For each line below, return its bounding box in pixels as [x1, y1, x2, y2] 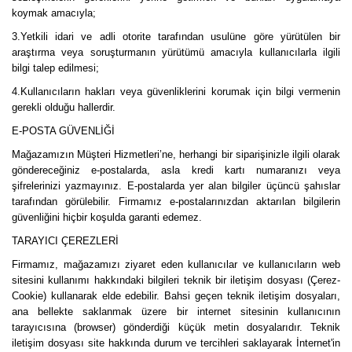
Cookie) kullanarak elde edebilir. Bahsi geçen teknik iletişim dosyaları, [12, 290, 340, 302]
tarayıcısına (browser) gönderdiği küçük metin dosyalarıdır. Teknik [12, 321, 340, 333]
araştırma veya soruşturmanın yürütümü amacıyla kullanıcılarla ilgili [12, 46, 340, 58]
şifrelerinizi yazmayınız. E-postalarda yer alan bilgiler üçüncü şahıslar [12, 180, 340, 192]
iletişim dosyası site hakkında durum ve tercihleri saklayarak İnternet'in [12, 337, 340, 349]
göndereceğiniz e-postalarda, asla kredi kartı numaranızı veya [12, 164, 340, 176]
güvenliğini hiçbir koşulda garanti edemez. [12, 211, 202, 223]
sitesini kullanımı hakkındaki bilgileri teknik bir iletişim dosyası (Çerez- [12, 274, 340, 286]
